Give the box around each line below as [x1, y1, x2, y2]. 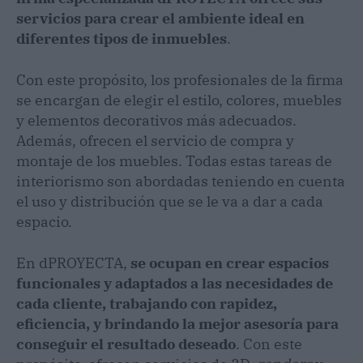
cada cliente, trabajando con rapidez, [16, 293, 277, 313]
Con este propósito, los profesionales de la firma [16, 70, 344, 89]
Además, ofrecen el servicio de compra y [16, 130, 294, 150]
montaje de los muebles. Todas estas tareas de [16, 151, 332, 170]
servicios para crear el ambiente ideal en [16, 8, 305, 28]
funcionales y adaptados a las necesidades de [16, 273, 333, 293]
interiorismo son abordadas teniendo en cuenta [16, 171, 345, 190]
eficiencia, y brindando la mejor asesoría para [16, 314, 339, 333]
